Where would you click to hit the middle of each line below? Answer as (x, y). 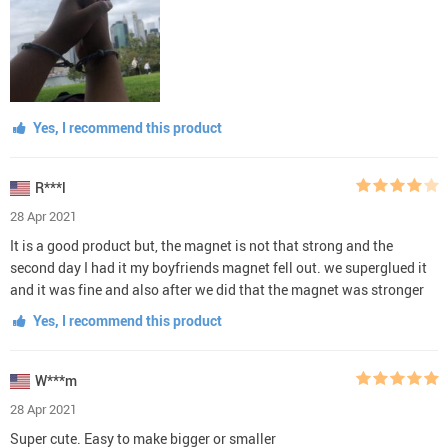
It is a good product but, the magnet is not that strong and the (201, 245)
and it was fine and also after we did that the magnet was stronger (217, 289)
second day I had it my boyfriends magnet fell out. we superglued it (218, 267)
